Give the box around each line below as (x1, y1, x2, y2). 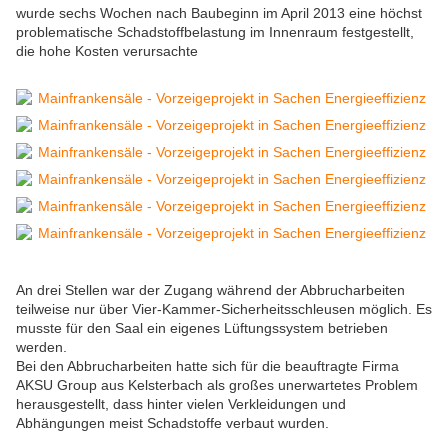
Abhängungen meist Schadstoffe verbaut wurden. (16, 415, 329, 432)
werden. (16, 339, 67, 356)
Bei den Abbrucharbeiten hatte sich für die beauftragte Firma (16, 358, 399, 375)
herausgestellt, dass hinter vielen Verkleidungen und (16, 396, 346, 413)
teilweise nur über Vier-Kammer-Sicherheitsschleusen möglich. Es (16, 301, 432, 318)
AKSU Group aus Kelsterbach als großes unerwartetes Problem (16, 377, 418, 394)
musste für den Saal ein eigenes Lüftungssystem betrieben (16, 320, 388, 337)
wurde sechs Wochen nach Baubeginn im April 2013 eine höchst (16, 5, 422, 22)
